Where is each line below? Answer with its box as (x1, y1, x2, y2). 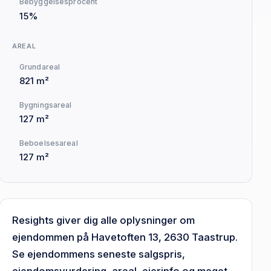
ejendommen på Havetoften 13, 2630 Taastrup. (12, 230, 238, 243)
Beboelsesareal (19, 138, 78, 148)
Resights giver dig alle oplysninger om (12, 214, 195, 226)
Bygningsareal (19, 100, 72, 109)
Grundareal (19, 62, 60, 71)
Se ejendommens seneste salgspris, (12, 247, 186, 260)
